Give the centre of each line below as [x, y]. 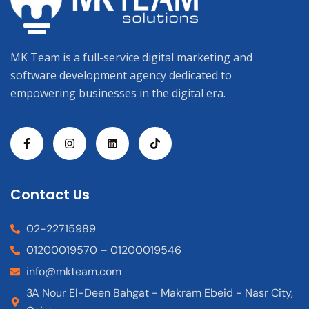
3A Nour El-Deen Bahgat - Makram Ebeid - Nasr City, [159, 292]
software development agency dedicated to [121, 75]
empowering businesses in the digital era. [118, 93]
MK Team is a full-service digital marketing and [131, 57]
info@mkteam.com [73, 271]
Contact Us [50, 194]
